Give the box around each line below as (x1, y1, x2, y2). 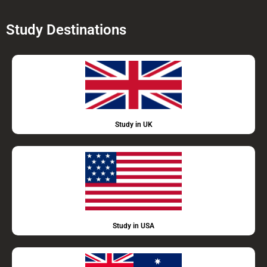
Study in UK (114, 120, 153, 129)
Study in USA (113, 222, 154, 231)
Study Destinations (6, 21, 126, 38)
